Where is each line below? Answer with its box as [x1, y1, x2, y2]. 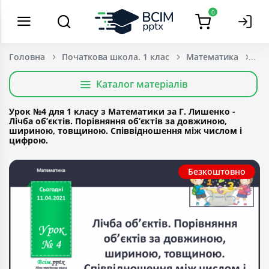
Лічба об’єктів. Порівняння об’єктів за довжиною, [9, 115, 227, 127]
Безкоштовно [188, 166, 246, 177]
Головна [9, 51, 45, 62]
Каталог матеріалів [95, 77, 188, 91]
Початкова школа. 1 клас [62, 51, 169, 62]
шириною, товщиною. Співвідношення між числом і [9, 125, 242, 136]
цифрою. [9, 134, 48, 146]
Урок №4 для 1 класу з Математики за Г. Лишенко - [9, 106, 235, 117]
